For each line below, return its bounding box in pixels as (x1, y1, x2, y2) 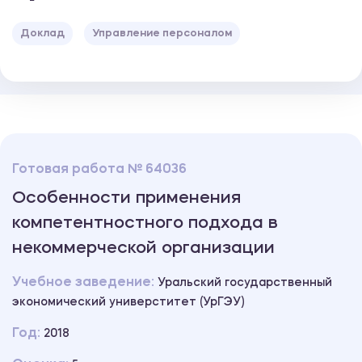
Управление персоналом (92, 28, 232, 40)
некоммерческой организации (12, 240, 275, 258)
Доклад (20, 28, 65, 40)
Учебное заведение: (12, 276, 158, 290)
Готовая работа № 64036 (12, 163, 187, 177)
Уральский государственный (158, 277, 332, 289)
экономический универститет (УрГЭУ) (12, 297, 244, 309)
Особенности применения (12, 190, 241, 208)
